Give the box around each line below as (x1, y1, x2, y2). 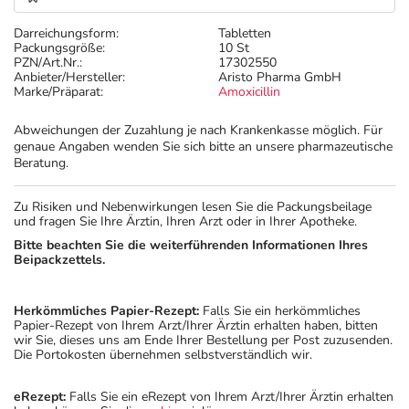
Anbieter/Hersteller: (14, 68, 125, 86)
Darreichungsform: (14, 25, 119, 42)
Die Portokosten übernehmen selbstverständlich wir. (14, 346, 312, 363)
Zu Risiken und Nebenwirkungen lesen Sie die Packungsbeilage (14, 198, 372, 215)
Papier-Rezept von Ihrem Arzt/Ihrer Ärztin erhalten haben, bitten (14, 317, 378, 334)
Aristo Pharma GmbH (218, 68, 341, 86)
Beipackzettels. (14, 251, 105, 268)
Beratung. (14, 154, 68, 172)
